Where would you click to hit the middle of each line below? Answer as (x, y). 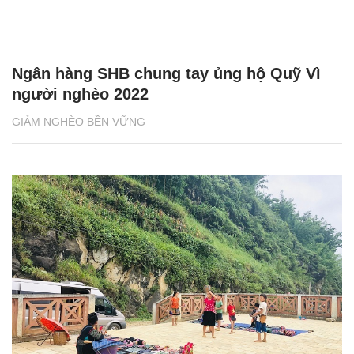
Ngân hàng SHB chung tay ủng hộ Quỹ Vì (166, 74)
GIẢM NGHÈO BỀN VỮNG (79, 122)
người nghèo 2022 (80, 94)
